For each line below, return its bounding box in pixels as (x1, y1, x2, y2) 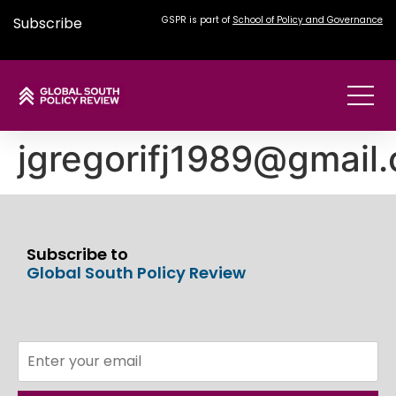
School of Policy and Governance (232, 13, 383, 27)
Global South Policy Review (27, 262, 246, 285)
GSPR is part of (162, 13, 232, 27)
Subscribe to (27, 243, 128, 266)
